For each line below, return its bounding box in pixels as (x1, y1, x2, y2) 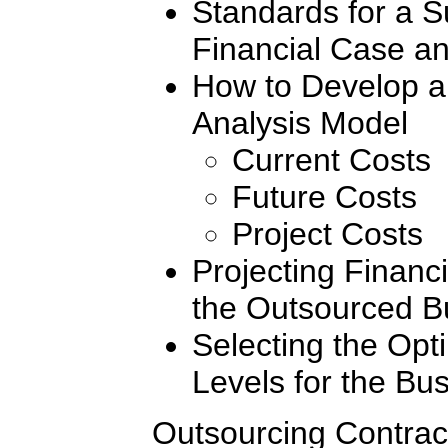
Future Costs (232, 179, 417, 216)
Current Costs (232, 142, 431, 179)
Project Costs (232, 216, 423, 253)
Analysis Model (192, 105, 408, 142)
